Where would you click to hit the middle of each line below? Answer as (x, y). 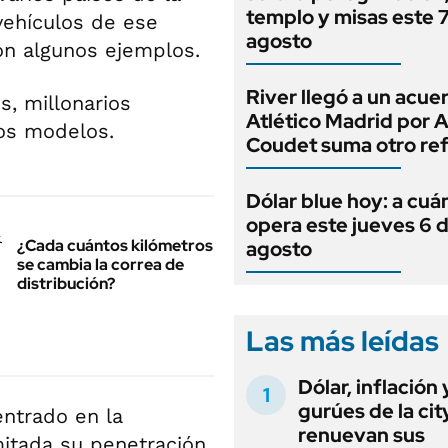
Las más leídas (342, 341)
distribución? (66, 283)
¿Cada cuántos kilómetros (115, 245)
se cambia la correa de (100, 264)
